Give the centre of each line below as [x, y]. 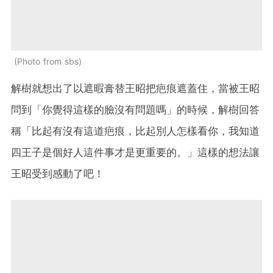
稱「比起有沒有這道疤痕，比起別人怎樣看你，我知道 [135, 131]
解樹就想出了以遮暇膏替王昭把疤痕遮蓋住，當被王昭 [135, 88]
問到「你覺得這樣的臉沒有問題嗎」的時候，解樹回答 [135, 109]
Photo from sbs [48, 61]
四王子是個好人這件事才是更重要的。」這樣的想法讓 [135, 152]
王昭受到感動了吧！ [58, 173]
